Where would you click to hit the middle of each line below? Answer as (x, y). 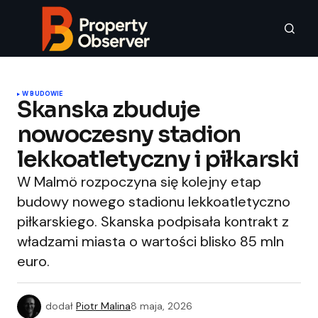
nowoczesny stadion (129, 134)
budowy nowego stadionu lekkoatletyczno (154, 202)
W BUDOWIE (43, 94)
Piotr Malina (103, 306)
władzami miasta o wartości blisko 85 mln (150, 241)
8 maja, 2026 (161, 306)
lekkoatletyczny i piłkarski (158, 159)
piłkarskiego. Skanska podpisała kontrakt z (153, 221)
